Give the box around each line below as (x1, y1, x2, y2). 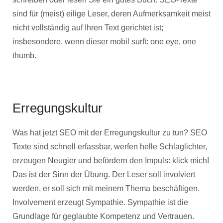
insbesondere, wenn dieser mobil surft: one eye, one (12, 37, 196, 46)
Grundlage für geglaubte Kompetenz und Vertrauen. (12, 212, 194, 221)
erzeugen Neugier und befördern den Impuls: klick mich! (12, 156, 209, 165)
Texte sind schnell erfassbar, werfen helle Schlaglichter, (12, 142, 207, 151)
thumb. (12, 51, 36, 60)
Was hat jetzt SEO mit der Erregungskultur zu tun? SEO (12, 128, 207, 137)
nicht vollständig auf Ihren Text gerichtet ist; (12, 23, 163, 32)
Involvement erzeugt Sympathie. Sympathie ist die (12, 198, 188, 207)
